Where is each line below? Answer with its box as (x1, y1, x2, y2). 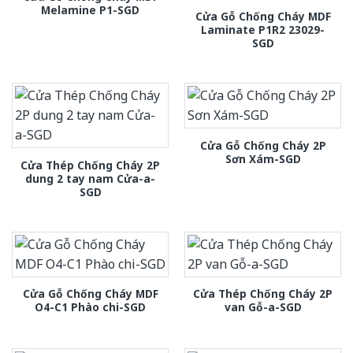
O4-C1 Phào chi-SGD (35, 299, 146, 314)
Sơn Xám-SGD (225, 150, 301, 166)
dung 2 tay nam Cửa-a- (25, 170, 155, 186)
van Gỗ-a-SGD (224, 299, 302, 314)
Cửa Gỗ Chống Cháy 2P (199, 137, 326, 153)
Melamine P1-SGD (41, 2, 139, 18)
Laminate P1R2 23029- (201, 22, 325, 38)
